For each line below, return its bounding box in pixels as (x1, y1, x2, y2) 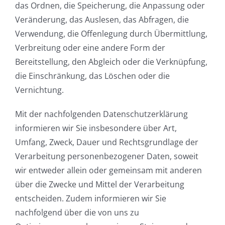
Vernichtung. (15, 84, 64, 96)
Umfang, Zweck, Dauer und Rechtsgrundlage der (15, 137, 198, 148)
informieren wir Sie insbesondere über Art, (15, 123, 177, 134)
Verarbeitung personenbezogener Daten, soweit (15, 151, 198, 162)
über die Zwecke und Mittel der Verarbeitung (15, 179, 184, 190)
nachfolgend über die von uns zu (15, 207, 139, 218)
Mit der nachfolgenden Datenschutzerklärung (15, 108, 188, 120)
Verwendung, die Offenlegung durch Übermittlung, (15, 28, 207, 40)
